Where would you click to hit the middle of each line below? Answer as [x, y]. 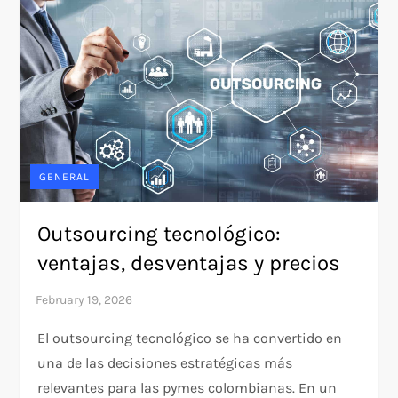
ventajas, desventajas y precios [189, 263]
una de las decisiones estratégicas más [165, 362]
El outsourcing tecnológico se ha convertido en [190, 338]
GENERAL [65, 176]
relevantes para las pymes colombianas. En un [187, 387]
